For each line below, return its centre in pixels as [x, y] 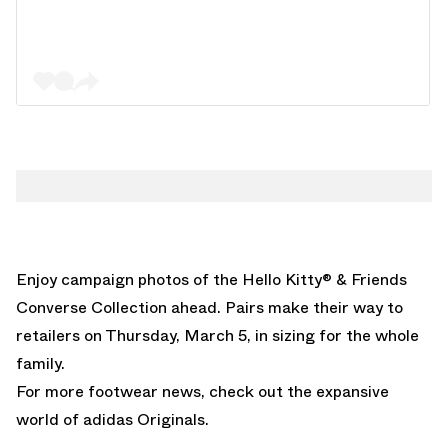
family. [40, 363]
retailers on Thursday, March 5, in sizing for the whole [217, 335]
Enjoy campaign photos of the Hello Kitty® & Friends [211, 279]
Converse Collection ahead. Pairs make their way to [209, 307]
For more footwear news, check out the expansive [202, 391]
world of [49, 419]
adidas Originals [144, 419]
